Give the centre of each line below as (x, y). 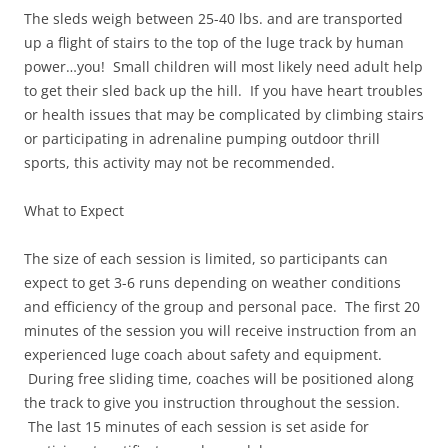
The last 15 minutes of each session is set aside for (196, 427)
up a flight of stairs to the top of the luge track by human (214, 43)
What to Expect (74, 211)
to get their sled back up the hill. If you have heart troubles (223, 91)
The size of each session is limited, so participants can (206, 259)
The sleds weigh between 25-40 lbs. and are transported (213, 19)
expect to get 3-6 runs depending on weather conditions (212, 283)
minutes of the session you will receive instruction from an (220, 331)
